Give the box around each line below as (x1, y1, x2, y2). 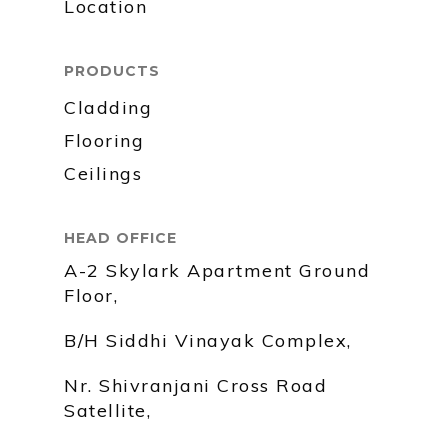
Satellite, (64, 399, 151, 422)
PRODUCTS (64, 62, 160, 80)
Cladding (64, 96, 152, 119)
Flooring (64, 129, 144, 152)
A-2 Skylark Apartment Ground (64, 259, 370, 282)
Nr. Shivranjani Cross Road (64, 374, 327, 397)
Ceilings (64, 162, 142, 185)
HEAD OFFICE (64, 229, 177, 247)
